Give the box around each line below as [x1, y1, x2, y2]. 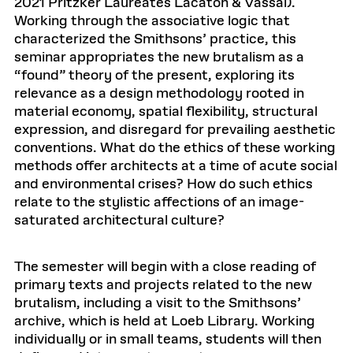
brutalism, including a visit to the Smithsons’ [14, 294, 301, 313]
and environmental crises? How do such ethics [14, 175, 313, 194]
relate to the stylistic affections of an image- [14, 193, 304, 212]
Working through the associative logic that [14, 12, 290, 31]
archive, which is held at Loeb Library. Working [14, 312, 315, 331]
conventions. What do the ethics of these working [14, 139, 336, 158]
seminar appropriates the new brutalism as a [14, 48, 304, 67]
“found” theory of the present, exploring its [14, 66, 295, 85]
